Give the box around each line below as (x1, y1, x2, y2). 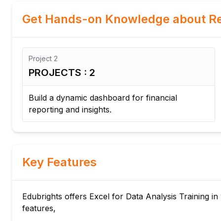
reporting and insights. (29, 105, 111, 114)
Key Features (22, 155, 97, 169)
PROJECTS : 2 (29, 67, 95, 78)
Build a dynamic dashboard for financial (29, 93, 177, 103)
